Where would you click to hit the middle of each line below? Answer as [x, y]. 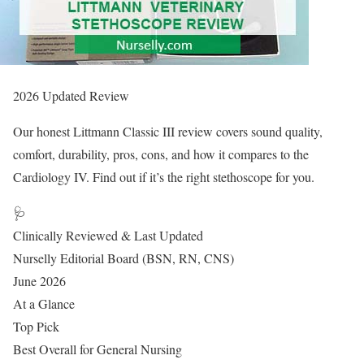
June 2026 [39, 281]
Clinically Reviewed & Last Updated [108, 235]
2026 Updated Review [71, 95]
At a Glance [44, 303]
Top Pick [36, 326]
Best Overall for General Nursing [97, 349]
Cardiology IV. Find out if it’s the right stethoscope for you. [164, 177]
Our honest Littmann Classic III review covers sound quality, [168, 131]
